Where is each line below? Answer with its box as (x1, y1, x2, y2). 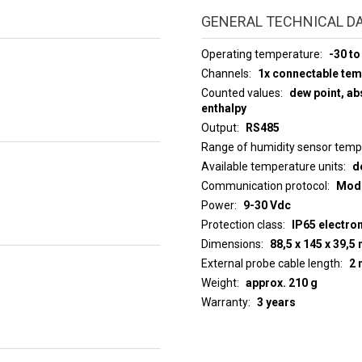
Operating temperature (200, 48, 320, 61)
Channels (200, 67, 249, 80)
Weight (200, 276, 237, 289)
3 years (256, 296, 296, 309)
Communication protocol (200, 179, 327, 192)
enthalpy (200, 102, 246, 115)
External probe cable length (200, 257, 340, 270)
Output (200, 121, 237, 134)
